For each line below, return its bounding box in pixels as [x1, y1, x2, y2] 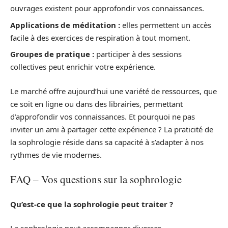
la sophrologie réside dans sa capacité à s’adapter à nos [10, 136, 204, 147]
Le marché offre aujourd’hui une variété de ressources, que [10, 85, 217, 96]
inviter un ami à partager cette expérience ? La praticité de [10, 124, 213, 134]
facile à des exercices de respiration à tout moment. [10, 32, 190, 43]
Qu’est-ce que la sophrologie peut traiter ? [10, 198, 173, 209]
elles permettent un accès [120, 19, 211, 30]
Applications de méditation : [10, 19, 120, 30]
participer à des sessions [94, 49, 182, 60]
